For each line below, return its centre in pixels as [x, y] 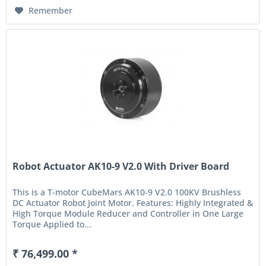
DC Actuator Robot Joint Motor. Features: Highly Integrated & [133, 203]
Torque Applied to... [52, 224]
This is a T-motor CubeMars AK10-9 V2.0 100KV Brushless [127, 192]
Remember [51, 10]
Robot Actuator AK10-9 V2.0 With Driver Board [121, 167]
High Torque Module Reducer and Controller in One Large [128, 214]
